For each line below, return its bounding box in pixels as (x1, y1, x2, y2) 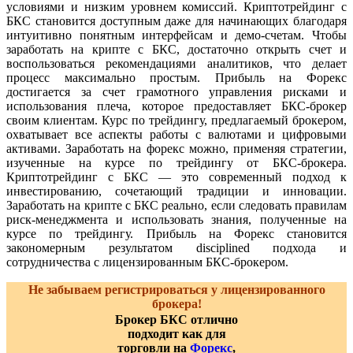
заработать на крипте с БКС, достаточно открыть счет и (6, 42, 347, 56)
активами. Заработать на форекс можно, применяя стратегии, (6, 141, 347, 155)
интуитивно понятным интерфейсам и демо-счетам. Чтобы (6, 28, 347, 42)
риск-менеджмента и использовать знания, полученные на (6, 212, 347, 226)
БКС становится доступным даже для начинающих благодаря (6, 13, 347, 28)
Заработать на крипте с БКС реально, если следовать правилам (6, 198, 347, 212)
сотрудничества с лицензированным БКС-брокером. (6, 255, 288, 269)
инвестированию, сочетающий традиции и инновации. (6, 184, 347, 198)
